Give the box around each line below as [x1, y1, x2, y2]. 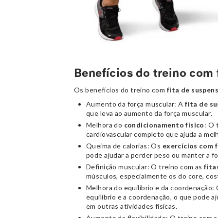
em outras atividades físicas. [86, 201, 178, 210]
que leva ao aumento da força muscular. [86, 109, 212, 117]
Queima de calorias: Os [86, 141, 163, 150]
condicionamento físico [124, 120, 204, 129]
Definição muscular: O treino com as [86, 162, 204, 171]
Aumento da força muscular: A [86, 99, 185, 108]
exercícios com [162, 141, 214, 150]
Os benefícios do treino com [74, 85, 167, 94]
